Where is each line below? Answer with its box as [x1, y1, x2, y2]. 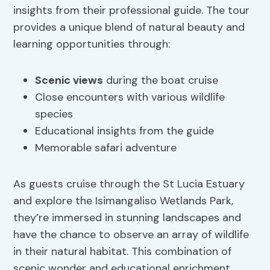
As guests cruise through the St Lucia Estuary [13, 177, 245, 192]
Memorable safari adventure [35, 140, 177, 155]
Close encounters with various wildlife [35, 90, 225, 105]
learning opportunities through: [13, 37, 171, 52]
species [35, 107, 74, 122]
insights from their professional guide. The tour [13, 3, 250, 18]
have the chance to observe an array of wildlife [13, 227, 250, 242]
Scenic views [35, 73, 104, 88]
